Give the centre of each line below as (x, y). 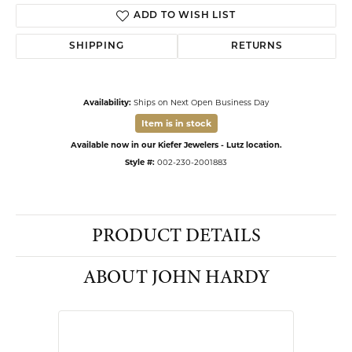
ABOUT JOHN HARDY (176, 277)
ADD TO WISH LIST (184, 16)
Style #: (140, 162)
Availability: (107, 103)
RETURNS (257, 47)
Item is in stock (176, 124)
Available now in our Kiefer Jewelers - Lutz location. (176, 145)
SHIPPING (97, 47)
